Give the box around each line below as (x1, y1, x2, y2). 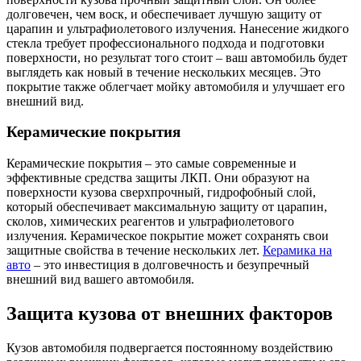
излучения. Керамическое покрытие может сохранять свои (6, 228, 329, 243)
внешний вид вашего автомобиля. (6, 272, 194, 286)
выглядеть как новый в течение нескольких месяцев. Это (6, 64, 321, 79)
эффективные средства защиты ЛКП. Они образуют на (6, 170, 309, 185)
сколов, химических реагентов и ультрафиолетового (6, 214, 294, 228)
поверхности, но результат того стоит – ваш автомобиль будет (6, 50, 347, 64)
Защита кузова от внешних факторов (6, 302, 333, 324)
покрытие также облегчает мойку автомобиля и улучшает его (6, 79, 345, 93)
